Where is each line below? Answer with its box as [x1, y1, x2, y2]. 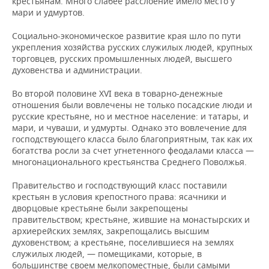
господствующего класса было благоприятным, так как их [12, 133, 252, 145]
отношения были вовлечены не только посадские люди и [12, 98, 252, 110]
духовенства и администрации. [12, 64, 142, 76]
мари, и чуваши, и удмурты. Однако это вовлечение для [12, 121, 247, 133]
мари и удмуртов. [12, 6, 85, 18]
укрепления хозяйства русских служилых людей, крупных [12, 41, 252, 53]
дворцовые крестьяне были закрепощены [12, 202, 188, 214]
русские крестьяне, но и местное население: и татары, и [12, 110, 249, 122]
